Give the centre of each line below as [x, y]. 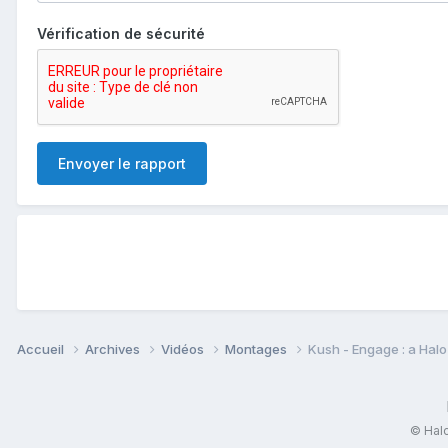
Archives [114, 348]
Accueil [42, 348]
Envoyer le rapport [122, 163]
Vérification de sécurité [121, 33]
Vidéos [184, 348]
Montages [257, 348]
